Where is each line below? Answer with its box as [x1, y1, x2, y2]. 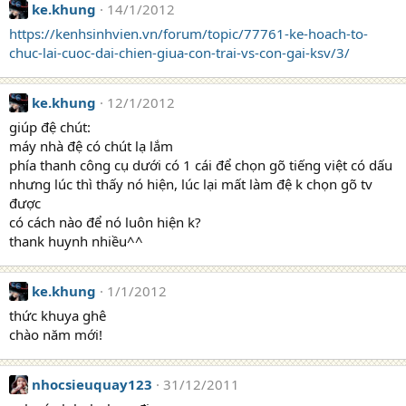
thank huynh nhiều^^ [9, 232, 143, 250]
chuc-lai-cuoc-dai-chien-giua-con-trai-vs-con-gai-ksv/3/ [9, 43, 350, 62]
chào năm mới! [9, 325, 102, 343]
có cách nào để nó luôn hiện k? [9, 213, 201, 231]
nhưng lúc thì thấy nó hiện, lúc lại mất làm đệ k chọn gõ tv [9, 175, 372, 193]
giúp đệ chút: [9, 118, 91, 136]
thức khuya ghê [9, 306, 106, 324]
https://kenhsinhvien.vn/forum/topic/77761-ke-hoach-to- [9, 24, 368, 43]
